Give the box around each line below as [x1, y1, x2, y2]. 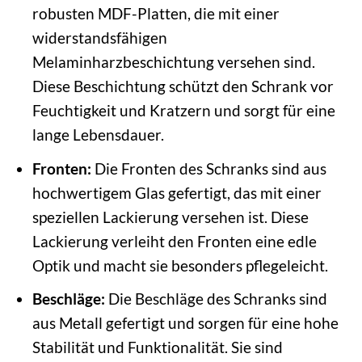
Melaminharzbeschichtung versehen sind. [32, 53, 315, 72]
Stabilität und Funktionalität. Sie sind [32, 338, 283, 357]
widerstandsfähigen [32, 28, 167, 48]
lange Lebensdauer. [32, 125, 164, 145]
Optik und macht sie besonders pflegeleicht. [32, 255, 328, 275]
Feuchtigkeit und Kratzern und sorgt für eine [32, 101, 335, 120]
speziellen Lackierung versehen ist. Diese [32, 207, 309, 226]
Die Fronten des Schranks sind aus [90, 158, 326, 178]
